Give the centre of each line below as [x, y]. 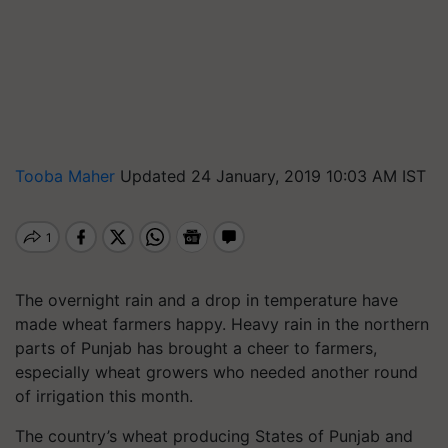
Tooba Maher [67, 176]
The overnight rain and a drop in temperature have [206, 300]
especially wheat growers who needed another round [216, 372]
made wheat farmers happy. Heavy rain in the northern [222, 324]
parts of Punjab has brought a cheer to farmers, [196, 348]
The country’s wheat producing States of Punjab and [214, 436]
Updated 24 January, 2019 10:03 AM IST [273, 176]
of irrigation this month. [106, 396]
